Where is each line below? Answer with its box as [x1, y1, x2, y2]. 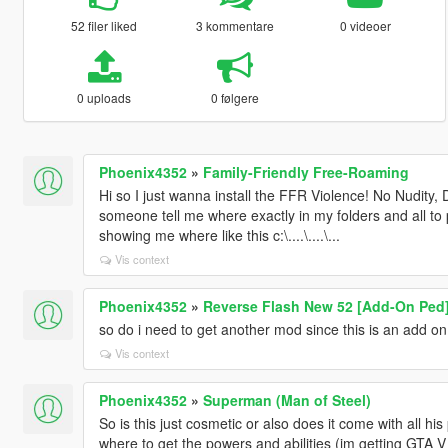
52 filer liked [71, 16, 138, 34]
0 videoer [339, 16, 391, 34]
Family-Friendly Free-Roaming [202, 161, 409, 182]
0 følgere [210, 88, 259, 106]
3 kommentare [195, 16, 274, 34]
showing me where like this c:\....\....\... [98, 224, 340, 245]
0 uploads [77, 88, 132, 106]
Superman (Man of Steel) [202, 389, 371, 410]
